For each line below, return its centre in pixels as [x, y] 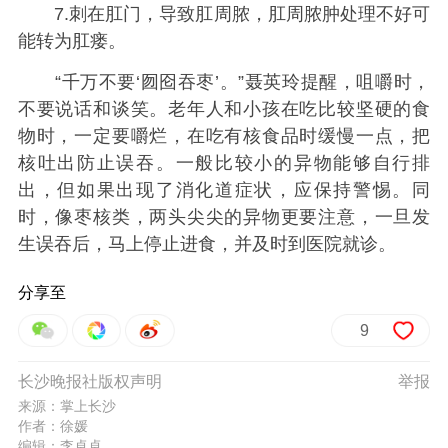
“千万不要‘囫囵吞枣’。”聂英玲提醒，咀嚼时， [224, 82]
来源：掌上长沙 [66, 405]
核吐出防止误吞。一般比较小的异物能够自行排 [224, 163]
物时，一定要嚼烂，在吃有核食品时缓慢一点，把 [224, 136]
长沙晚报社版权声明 [89, 381]
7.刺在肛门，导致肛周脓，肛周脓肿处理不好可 [224, 14]
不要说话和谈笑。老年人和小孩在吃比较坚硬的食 [224, 109]
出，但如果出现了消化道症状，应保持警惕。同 [224, 190]
